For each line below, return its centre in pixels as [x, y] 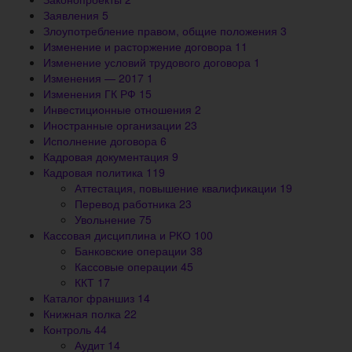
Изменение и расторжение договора [139, 47]
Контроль [69, 330]
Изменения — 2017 [95, 78]
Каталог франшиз [90, 298]
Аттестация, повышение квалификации [177, 188]
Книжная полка [84, 314]
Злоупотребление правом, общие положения [162, 31]
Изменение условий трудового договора [148, 62]
